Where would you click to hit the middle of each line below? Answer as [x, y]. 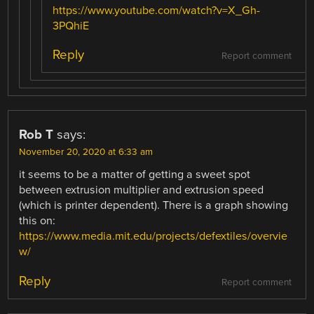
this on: [37, 221]
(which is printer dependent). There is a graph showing [154, 206]
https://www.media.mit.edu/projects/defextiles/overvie [153, 237]
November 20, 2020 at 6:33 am [86, 152]
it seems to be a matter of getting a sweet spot [135, 175]
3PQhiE [71, 26]
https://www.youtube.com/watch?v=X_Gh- [157, 11]
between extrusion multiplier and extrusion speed [142, 190]
